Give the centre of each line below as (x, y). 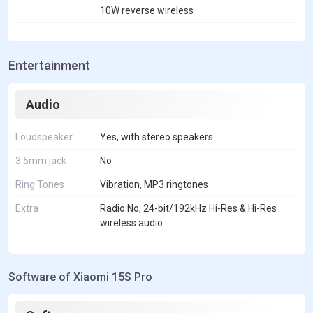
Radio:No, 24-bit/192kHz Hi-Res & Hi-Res (188, 209)
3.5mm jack (41, 161)
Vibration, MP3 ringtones (154, 185)
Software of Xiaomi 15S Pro (80, 277)
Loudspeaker (44, 137)
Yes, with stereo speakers (156, 137)
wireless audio (131, 223)
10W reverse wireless (147, 11)
